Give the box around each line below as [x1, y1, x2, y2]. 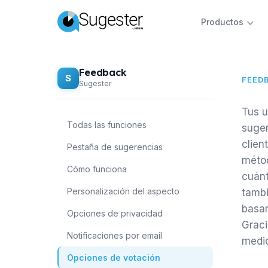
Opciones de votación [67, 252, 160, 263]
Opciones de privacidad [67, 208, 163, 218]
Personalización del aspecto [67, 186, 179, 196]
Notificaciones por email [67, 230, 162, 240]
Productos [200, 17, 243, 27]
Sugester [79, 79, 111, 88]
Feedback [79, 66, 127, 78]
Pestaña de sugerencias [67, 142, 163, 152]
